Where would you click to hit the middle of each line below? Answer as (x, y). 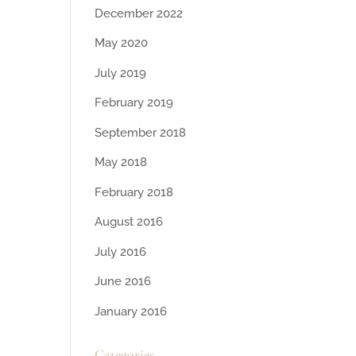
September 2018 (141, 132)
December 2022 (139, 13)
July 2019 (121, 73)
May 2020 (122, 43)
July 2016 (121, 252)
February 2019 (134, 103)
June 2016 (123, 282)
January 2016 (131, 311)
